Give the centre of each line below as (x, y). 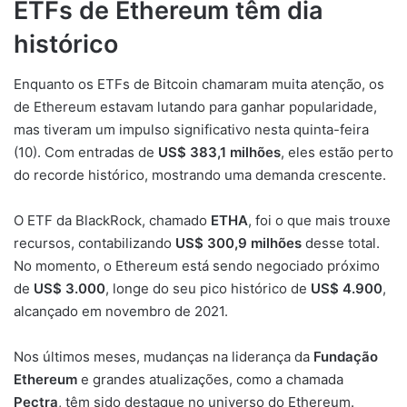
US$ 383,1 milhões (219, 152)
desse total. (341, 243)
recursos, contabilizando (94, 243)
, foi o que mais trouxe (319, 220)
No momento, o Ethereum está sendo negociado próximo (197, 266)
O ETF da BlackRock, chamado (112, 220)
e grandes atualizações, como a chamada (210, 379)
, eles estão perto (337, 152)
